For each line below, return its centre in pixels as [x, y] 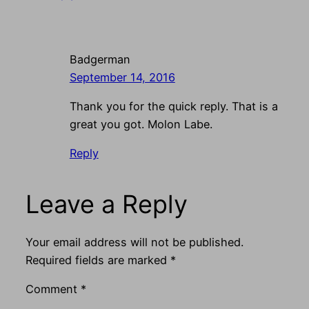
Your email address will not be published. [134, 242]
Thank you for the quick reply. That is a [173, 107]
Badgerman [100, 59]
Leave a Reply [106, 205]
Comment [53, 289]
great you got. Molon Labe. [141, 124]
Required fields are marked [98, 260]
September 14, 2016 [122, 77]
